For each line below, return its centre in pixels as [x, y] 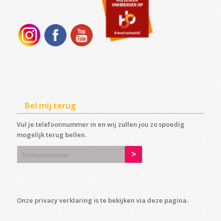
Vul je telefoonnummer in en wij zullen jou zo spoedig [100, 125]
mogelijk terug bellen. [51, 135]
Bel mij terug [50, 106]
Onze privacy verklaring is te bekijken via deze [90, 201]
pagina [175, 201]
